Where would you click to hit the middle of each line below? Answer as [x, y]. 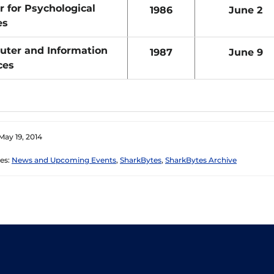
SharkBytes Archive [201, 160]
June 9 [246, 52]
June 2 [246, 10]
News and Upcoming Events [64, 160]
